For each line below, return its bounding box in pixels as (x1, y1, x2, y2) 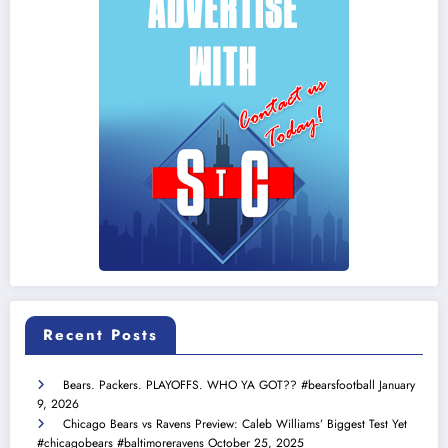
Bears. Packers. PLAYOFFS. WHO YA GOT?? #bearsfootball (63, 376, 375, 395)
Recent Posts (43, 324, 158, 347)
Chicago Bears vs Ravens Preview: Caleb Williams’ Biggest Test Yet (63, 415, 407, 434)
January (379, 376, 415, 395)
